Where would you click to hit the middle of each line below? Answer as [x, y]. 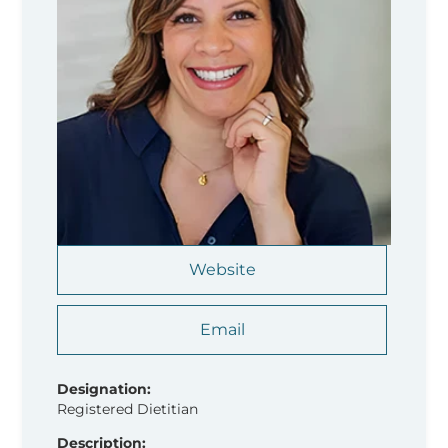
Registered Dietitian [128, 408]
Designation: [104, 388]
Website [222, 269]
